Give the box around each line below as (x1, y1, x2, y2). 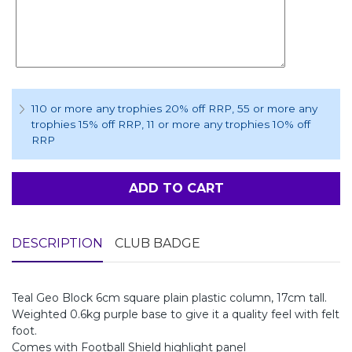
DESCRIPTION (12, 236, 103, 251)
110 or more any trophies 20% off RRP (31, 102, 232, 115)
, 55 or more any (232, 102, 317, 115)
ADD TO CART (128, 181, 224, 196)
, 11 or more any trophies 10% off (141, 118, 310, 131)
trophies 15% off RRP (31, 118, 141, 131)
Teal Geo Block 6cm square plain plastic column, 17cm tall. (12, 291, 327, 306)
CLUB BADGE (115, 236, 200, 251)
